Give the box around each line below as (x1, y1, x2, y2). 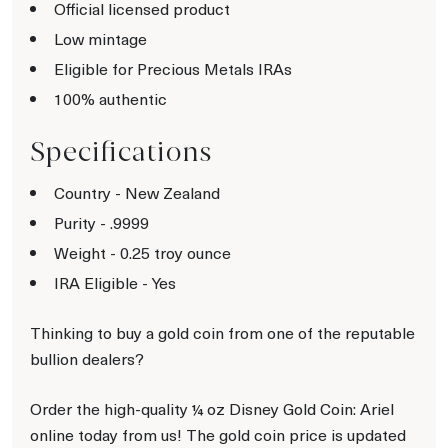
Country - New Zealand (54, 181, 220, 203)
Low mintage (54, 27, 147, 49)
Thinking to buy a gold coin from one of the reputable (30, 321, 415, 343)
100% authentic (54, 87, 167, 109)
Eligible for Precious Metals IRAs (54, 57, 292, 79)
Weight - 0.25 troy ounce (54, 241, 231, 263)
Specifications (30, 134, 212, 168)
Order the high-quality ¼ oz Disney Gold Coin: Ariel (30, 397, 394, 419)
